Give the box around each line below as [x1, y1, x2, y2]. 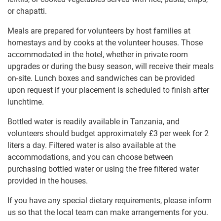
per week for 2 [158, 129, 209, 139]
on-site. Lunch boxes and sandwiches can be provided [7, 74, 195, 83]
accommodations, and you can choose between [7, 152, 173, 162]
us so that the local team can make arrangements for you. [7, 208, 208, 218]
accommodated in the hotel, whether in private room [7, 50, 188, 60]
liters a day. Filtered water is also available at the [7, 141, 176, 150]
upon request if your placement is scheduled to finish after [7, 85, 209, 95]
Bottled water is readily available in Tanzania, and [7, 117, 180, 127]
